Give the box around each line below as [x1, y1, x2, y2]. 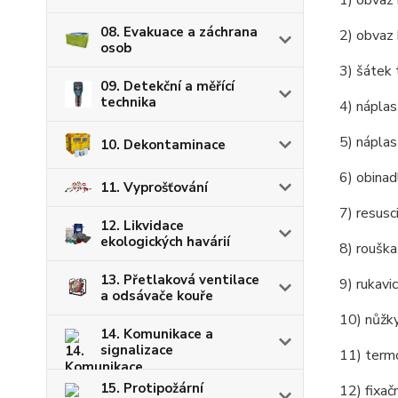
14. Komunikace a [100, 324, 213, 343]
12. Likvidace [100, 216, 184, 235]
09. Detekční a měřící [100, 77, 235, 96]
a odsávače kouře [100, 286, 213, 305]
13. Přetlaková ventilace [100, 270, 259, 289]
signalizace [100, 340, 173, 359]
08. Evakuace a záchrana [100, 23, 258, 42]
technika [100, 93, 156, 112]
